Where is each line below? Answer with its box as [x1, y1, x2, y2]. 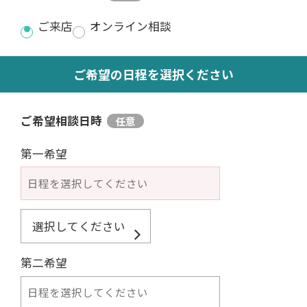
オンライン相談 [89, 18, 171, 35]
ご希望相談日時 [20, 112, 102, 130]
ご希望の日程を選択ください [73, 65, 234, 84]
